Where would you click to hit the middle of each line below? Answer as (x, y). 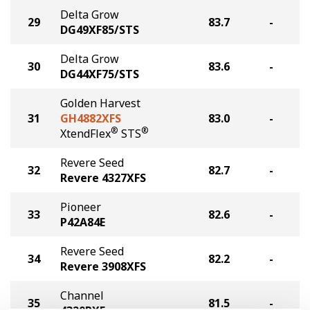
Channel (82, 295)
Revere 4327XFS (103, 178)
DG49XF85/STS (100, 30)
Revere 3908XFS (103, 266)
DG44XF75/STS (100, 74)
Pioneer (81, 207)
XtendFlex (85, 134)
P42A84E (83, 222)
